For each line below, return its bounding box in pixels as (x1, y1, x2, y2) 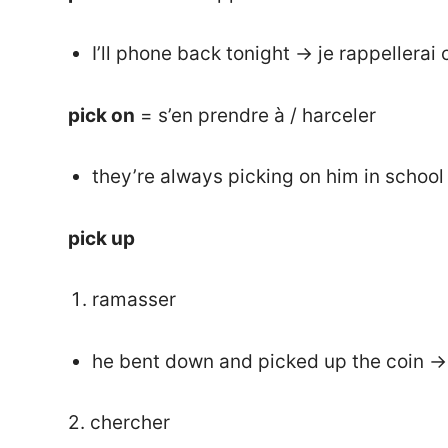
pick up (68, 226, 139, 250)
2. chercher (68, 411, 170, 435)
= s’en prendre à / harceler (135, 103, 376, 127)
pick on (68, 103, 135, 127)
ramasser (91, 288, 176, 312)
